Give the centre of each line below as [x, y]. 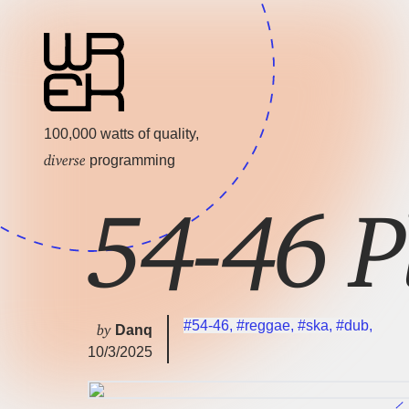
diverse [65, 157]
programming [131, 161]
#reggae [263, 326]
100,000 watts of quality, [121, 134]
